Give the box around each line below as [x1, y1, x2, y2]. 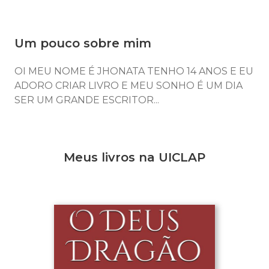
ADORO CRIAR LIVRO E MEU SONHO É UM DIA [14, 80, 243, 92]
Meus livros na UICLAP [64, 150, 205, 165]
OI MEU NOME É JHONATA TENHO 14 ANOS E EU [14, 65, 253, 77]
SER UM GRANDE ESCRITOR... [14, 94, 159, 106]
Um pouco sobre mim [14, 36, 151, 51]
